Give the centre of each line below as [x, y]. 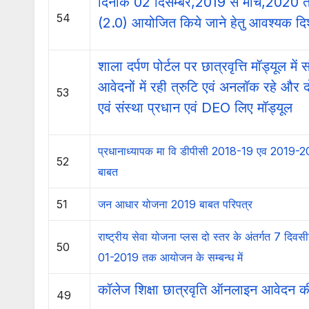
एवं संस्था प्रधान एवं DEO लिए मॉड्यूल [195, 108]
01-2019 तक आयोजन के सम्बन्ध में [170, 257]
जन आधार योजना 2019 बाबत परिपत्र [175, 204]
